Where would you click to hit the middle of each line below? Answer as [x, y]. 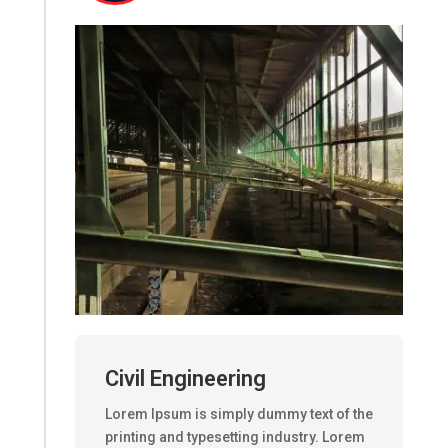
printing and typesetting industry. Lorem [234, 436]
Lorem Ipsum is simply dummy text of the [238, 413]
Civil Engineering [185, 378]
